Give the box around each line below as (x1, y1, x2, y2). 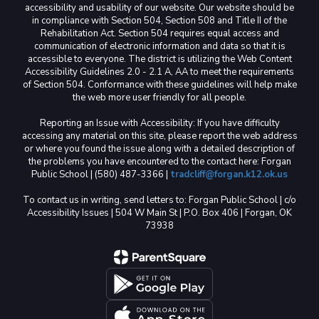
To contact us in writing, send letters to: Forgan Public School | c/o (23, 194, 296, 206)
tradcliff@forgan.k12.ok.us (170, 168, 288, 181)
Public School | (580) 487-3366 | (31, 168, 170, 181)
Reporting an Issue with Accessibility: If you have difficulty (39, 117, 280, 130)
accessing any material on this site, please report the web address (21, 130, 298, 142)
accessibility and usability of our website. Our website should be (25, 1, 294, 14)
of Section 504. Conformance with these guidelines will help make (22, 78, 297, 91)
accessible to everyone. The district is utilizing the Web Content (27, 53, 292, 66)
